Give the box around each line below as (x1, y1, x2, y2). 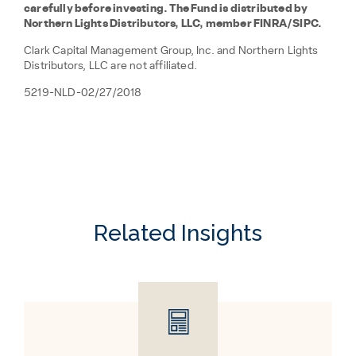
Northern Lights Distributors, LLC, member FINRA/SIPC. (24, 18, 323, 30)
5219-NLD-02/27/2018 (24, 87, 142, 99)
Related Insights (94, 220, 262, 247)
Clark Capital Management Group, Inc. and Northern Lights (24, 45, 319, 57)
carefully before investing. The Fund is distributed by (24, 3, 308, 15)
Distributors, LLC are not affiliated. (24, 60, 198, 72)
